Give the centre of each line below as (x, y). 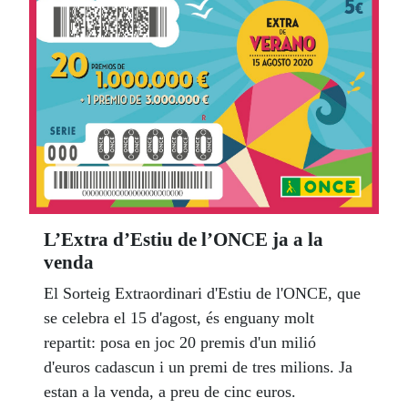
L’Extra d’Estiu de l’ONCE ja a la (184, 239)
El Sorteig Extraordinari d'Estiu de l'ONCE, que (202, 293)
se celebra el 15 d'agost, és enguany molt (179, 317)
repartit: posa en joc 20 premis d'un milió (180, 342)
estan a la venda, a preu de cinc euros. (170, 391)
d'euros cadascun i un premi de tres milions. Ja (198, 367)
